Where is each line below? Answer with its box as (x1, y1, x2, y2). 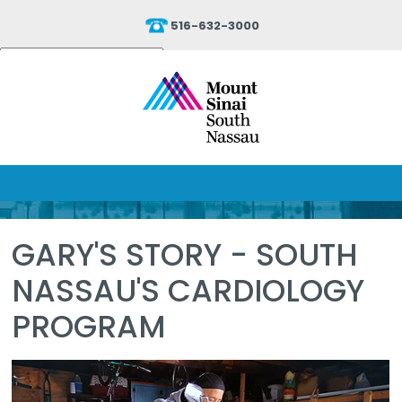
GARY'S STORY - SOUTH (12, 233, 358, 276)
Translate (109, 65, 164, 82)
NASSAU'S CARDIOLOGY (12, 269, 365, 312)
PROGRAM (12, 305, 166, 348)
